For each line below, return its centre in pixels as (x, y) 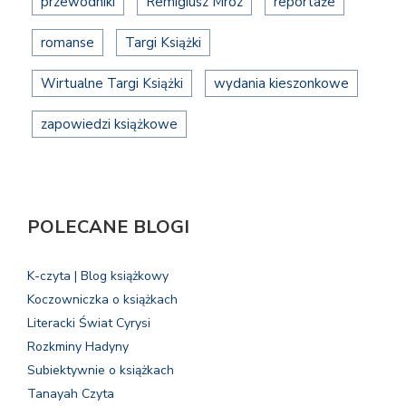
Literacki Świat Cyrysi (89, 323)
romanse (68, 42)
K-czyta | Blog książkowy (98, 275)
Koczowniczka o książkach (102, 299)
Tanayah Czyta (71, 393)
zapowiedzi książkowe (109, 124)
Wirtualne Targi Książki (112, 83)
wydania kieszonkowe (281, 83)
